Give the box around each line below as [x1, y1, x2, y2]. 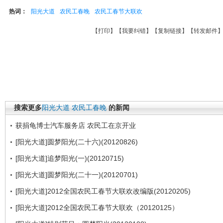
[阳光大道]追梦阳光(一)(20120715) [15, 154, 124, 162]
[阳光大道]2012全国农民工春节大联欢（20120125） [15, 204, 179, 212]
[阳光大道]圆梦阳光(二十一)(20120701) [15, 171, 138, 179]
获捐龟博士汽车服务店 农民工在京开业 [15, 121, 136, 129]
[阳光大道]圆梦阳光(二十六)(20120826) [15, 138, 138, 146]
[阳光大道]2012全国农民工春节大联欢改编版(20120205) [15, 187, 191, 195]
